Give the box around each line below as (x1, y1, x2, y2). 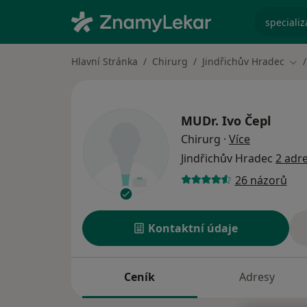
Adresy (238, 269, 275, 285)
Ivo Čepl (222, 112, 271, 130)
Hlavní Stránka (71, 55, 138, 68)
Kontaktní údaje (148, 221, 238, 236)
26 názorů (234, 172, 287, 188)
